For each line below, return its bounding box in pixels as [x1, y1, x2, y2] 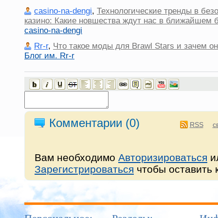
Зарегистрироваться [35, 163, 134, 175]
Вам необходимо [35, 152, 118, 163]
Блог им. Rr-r [24, 51, 74, 60]
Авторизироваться [118, 152, 207, 163]
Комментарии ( [49, 116, 129, 129]
